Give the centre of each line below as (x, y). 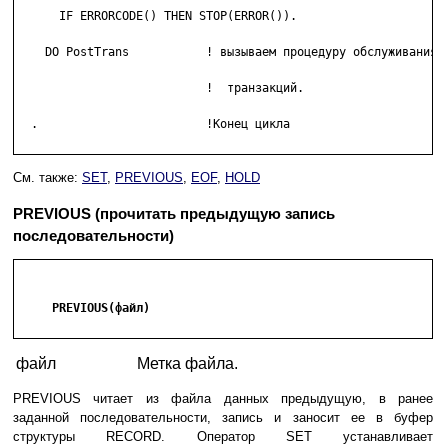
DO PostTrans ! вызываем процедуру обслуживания (227, 52)
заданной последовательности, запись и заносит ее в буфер (223, 418)
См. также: (47, 178)
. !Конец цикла (153, 124)
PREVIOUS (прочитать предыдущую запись (174, 214)
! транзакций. (101, 88)
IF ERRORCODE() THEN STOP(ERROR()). (157, 16)
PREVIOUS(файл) (83, 308)
